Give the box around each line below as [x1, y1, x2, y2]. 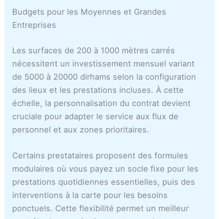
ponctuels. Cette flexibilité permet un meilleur [12, 203, 189, 213]
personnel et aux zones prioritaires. [12, 124, 150, 134]
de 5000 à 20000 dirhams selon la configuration [12, 71, 197, 82]
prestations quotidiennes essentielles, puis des [12, 176, 196, 187]
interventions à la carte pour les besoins [12, 190, 168, 200]
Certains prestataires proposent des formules [12, 150, 189, 160]
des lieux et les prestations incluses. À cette [12, 85, 184, 95]
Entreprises [12, 20, 57, 30]
